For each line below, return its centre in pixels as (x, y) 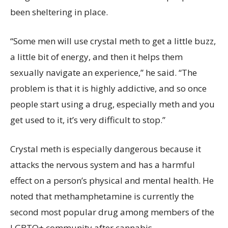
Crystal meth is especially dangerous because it (106, 149)
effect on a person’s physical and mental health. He (112, 180)
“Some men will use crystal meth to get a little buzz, (113, 41)
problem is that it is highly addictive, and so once (108, 88)
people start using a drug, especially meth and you (112, 104)
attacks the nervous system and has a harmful (103, 164)
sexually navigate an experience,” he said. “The (104, 72)
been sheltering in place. (60, 12)
